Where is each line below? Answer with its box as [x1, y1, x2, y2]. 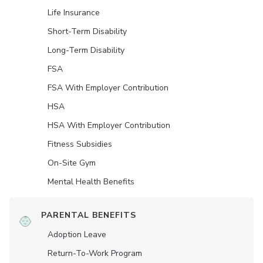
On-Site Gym [48, 157, 96, 168]
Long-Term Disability [48, 45, 124, 56]
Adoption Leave [48, 229, 106, 240]
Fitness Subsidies [48, 139, 112, 150]
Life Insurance [48, 7, 100, 18]
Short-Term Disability [48, 26, 127, 37]
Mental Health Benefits [48, 176, 134, 187]
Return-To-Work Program [48, 248, 142, 259]
